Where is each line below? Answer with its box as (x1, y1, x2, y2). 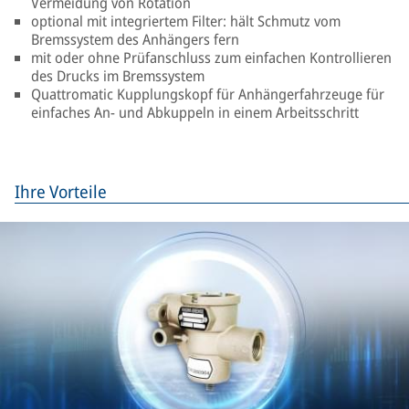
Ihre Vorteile (15, 180, 107, 204)
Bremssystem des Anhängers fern (31, 29, 239, 49)
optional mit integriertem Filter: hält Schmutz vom (31, 11, 341, 31)
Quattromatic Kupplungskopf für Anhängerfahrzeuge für (31, 84, 384, 104)
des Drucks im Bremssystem (31, 66, 204, 86)
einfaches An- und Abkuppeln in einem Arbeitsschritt (31, 102, 359, 122)
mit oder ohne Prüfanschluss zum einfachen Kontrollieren (31, 47, 392, 68)
